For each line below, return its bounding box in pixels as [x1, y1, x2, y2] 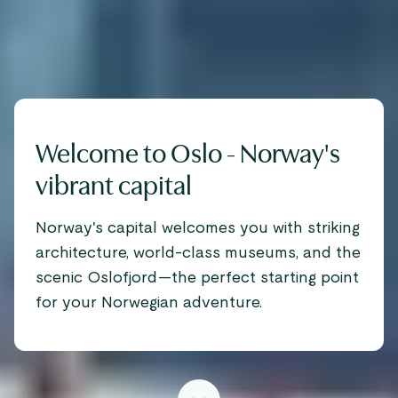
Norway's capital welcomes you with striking [36, 220, 360, 237]
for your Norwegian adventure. [36, 295, 262, 312]
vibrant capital [36, 171, 192, 202]
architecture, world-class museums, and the [36, 245, 361, 262]
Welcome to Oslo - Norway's [36, 139, 340, 170]
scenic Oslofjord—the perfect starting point [36, 270, 359, 287]
